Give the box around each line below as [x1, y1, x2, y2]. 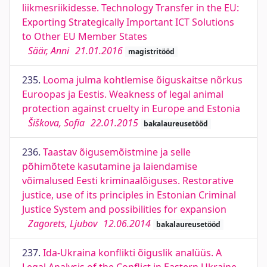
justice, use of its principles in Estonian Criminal [22, 188, 236, 201]
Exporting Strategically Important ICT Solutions [22, 15, 234, 29]
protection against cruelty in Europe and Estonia [22, 102, 240, 115]
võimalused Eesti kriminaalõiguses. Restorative [22, 174, 234, 187]
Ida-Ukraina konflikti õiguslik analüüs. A [43, 246, 222, 259]
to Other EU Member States [22, 30, 147, 43]
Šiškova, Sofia [28, 116, 85, 129]
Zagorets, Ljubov [28, 217, 97, 230]
